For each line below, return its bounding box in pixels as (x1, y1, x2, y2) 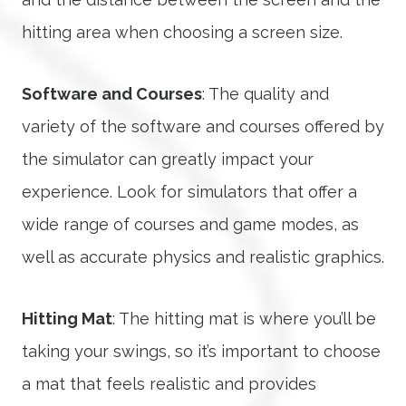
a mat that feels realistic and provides (22, 374, 316, 394)
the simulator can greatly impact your (22, 150, 314, 169)
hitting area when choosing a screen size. (22, 23, 343, 43)
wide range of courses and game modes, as (22, 215, 359, 235)
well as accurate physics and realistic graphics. (22, 247, 384, 267)
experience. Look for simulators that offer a (22, 182, 357, 202)
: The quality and (202, 84, 329, 104)
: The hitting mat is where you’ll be (112, 309, 376, 329)
